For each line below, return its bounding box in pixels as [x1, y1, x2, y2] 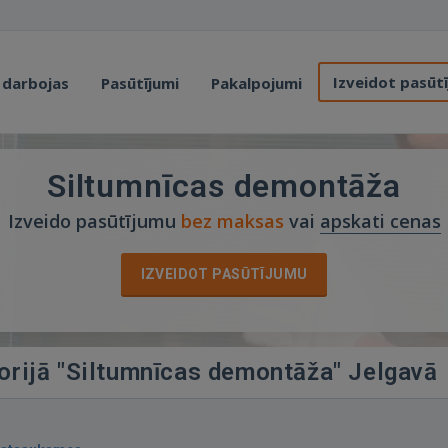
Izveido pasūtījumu [7, 209, 181, 233]
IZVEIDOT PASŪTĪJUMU [140, 266, 308, 282]
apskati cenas [319, 209, 441, 233]
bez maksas [180, 209, 284, 233]
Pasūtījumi [101, 73, 179, 93]
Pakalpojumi [211, 73, 302, 93]
